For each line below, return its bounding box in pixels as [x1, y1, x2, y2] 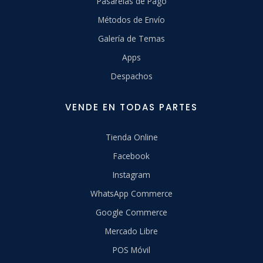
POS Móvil [113, 244, 150, 256]
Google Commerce [96, 207, 167, 218]
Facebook [113, 150, 150, 162]
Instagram [113, 169, 150, 181]
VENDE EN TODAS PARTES [65, 101, 198, 114]
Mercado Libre [105, 225, 158, 237]
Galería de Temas [98, 33, 165, 45]
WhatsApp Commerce [90, 188, 173, 200]
